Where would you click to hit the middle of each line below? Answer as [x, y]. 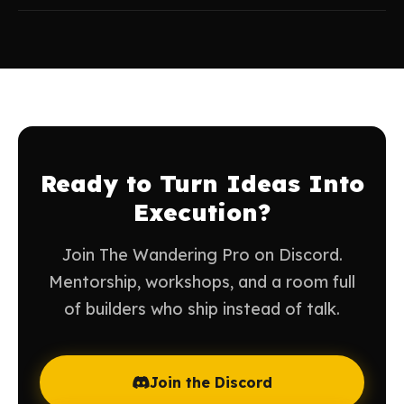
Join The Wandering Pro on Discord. [202, 255]
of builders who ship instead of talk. [202, 309]
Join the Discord [211, 382]
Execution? [202, 212]
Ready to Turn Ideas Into [202, 184]
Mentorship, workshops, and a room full [202, 282]
